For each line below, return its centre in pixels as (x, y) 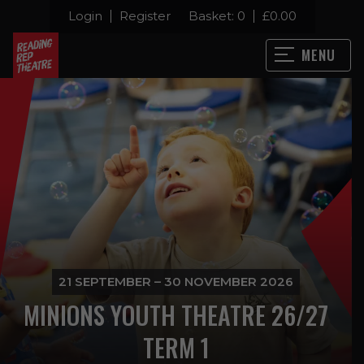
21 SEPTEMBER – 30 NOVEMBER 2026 (176, 281)
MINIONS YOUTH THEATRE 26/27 (176, 314)
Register (145, 16)
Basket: (212, 16)
